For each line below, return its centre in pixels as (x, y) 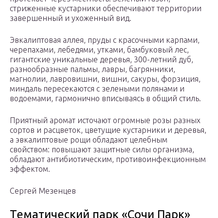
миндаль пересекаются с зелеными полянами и (97, 89)
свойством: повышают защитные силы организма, (102, 150)
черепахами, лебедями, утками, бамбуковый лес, (99, 50)
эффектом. (30, 169)
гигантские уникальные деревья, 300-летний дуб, (101, 60)
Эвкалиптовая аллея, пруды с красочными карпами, (105, 40)
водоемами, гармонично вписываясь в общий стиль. (105, 99)
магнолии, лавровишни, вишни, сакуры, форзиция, (105, 79)
